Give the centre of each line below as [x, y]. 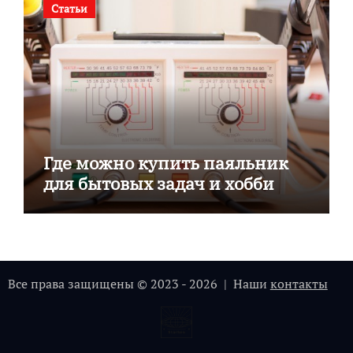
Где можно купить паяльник [165, 162]
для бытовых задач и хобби [158, 183]
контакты [299, 283]
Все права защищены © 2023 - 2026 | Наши [139, 283]
